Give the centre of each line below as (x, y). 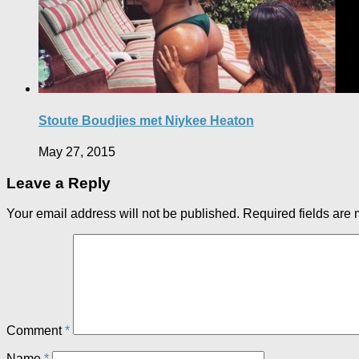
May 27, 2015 (77, 151)
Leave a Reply (58, 183)
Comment (36, 331)
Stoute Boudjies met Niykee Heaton (146, 120)
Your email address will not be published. (123, 214)
